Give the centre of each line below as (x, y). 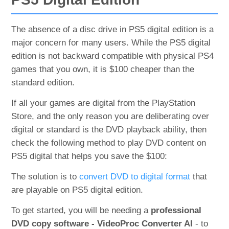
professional (176, 210)
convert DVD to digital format (135, 177)
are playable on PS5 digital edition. (77, 190)
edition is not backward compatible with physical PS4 (113, 56)
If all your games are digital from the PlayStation (104, 103)
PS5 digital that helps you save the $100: (89, 156)
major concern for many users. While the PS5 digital (111, 43)
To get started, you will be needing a (81, 210)
